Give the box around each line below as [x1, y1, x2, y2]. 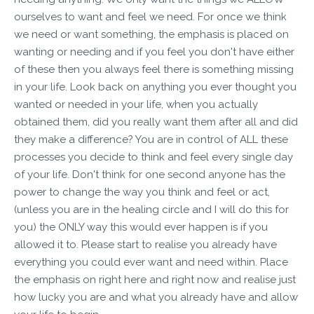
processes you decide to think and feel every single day [14, 151, 293, 163]
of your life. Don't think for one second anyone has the [14, 168, 285, 181]
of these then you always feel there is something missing [14, 63, 294, 76]
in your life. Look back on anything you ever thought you [14, 81, 296, 93]
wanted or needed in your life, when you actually [14, 98, 258, 111]
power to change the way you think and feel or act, [14, 186, 270, 198]
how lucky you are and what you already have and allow [14, 291, 298, 303]
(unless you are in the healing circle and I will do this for [14, 203, 289, 216]
